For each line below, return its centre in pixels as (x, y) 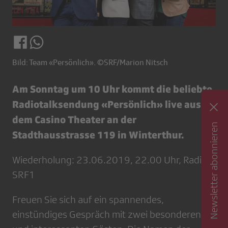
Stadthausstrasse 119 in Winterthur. (98, 135)
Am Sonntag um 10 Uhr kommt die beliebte (112, 89)
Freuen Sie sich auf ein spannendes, (88, 200)
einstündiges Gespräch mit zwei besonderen (107, 215)
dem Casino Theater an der (74, 120)
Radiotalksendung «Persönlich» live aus (107, 104)
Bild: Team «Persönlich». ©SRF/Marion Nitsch (90, 63)
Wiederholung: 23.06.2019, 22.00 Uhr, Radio (110, 160)
